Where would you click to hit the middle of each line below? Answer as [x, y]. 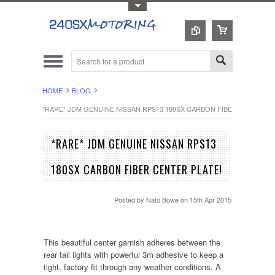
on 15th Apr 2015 [206, 199]
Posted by [130, 199]
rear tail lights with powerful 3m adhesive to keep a [133, 254]
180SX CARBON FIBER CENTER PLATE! [136, 169]
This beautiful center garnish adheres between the [132, 242]
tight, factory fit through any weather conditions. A [132, 267]
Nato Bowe [163, 199]
